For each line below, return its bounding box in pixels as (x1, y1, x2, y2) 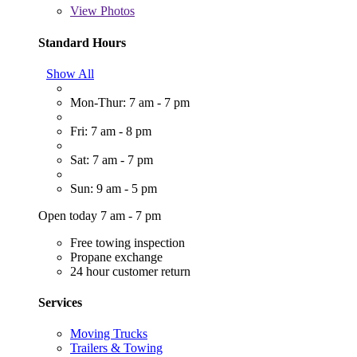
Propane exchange (70, 249, 163, 264)
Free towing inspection (70, 235, 185, 249)
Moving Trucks (70, 327, 147, 341)
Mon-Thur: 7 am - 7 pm (70, 95, 190, 109)
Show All (46, 66, 94, 80)
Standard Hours (38, 35, 126, 49)
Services (38, 296, 82, 310)
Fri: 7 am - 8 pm (70, 124, 151, 138)
